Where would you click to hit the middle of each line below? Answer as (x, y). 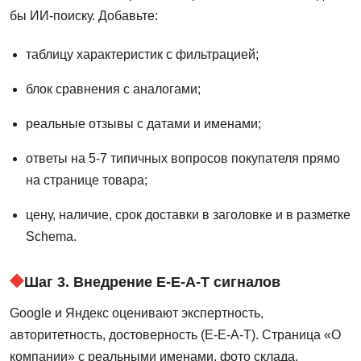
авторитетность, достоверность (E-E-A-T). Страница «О (175, 335)
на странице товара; (87, 180)
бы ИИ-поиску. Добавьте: (84, 16)
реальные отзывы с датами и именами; (143, 124)
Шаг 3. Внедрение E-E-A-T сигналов (152, 282)
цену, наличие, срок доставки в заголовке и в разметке (188, 215)
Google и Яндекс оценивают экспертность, (137, 313)
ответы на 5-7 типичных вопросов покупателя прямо (183, 159)
